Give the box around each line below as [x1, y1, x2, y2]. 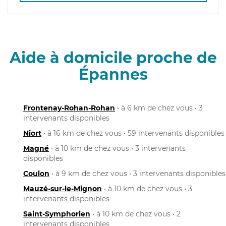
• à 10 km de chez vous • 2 [90, 209, 181, 218]
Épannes [78, 65, 148, 84]
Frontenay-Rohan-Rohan [23, 103, 115, 112]
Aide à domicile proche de [9, 48, 217, 67]
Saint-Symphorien [23, 209, 90, 218]
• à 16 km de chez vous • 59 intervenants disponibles [41, 128, 224, 138]
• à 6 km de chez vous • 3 [115, 103, 203, 112]
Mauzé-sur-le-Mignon [23, 184, 102, 193]
